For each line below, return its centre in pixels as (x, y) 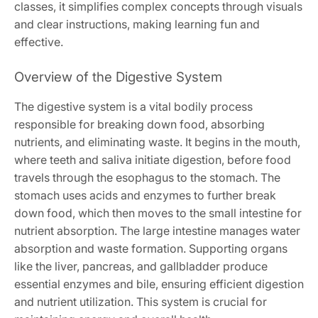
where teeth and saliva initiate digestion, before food (153, 159)
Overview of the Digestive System (118, 77)
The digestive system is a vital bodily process (133, 106)
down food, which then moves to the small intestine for (158, 213)
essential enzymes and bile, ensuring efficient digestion (159, 284)
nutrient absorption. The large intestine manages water (157, 230)
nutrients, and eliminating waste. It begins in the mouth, (157, 142)
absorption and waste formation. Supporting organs (151, 248)
